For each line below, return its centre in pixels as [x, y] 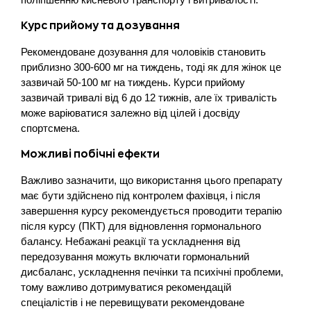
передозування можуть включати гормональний [135, 257]
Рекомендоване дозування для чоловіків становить [143, 52]
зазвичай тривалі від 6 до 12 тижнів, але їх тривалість [149, 98]
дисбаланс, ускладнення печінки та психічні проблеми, [152, 272]
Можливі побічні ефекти [90, 154]
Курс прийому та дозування [100, 26]
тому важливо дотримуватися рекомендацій [126, 287]
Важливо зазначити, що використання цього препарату [152, 180]
